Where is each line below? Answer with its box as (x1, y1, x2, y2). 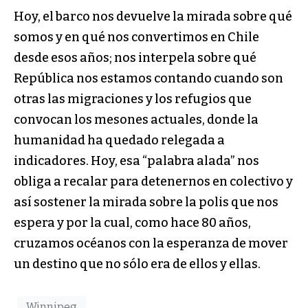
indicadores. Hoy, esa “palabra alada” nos (14, 153, 259, 168)
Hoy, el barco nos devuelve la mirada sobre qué (14, 8, 292, 24)
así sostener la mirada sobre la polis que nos (14, 194, 278, 210)
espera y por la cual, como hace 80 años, (14, 214, 251, 230)
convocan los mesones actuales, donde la (14, 111, 258, 127)
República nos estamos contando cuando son (14, 70, 283, 86)
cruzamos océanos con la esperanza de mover (14, 235, 288, 251)
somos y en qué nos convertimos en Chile (14, 29, 259, 45)
